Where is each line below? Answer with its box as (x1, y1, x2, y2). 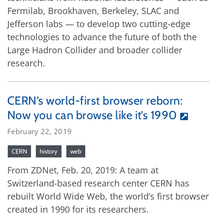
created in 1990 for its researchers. (7, 203, 149, 215)
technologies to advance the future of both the (7, 31, 197, 43)
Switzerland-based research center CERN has (7, 177, 189, 189)
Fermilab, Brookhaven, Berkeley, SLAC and (7, 4, 179, 16)
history (40, 147, 58, 155)
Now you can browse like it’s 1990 (7, 108, 177, 122)
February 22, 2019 (7, 126, 72, 136)
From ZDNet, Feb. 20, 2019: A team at (7, 164, 158, 176)
